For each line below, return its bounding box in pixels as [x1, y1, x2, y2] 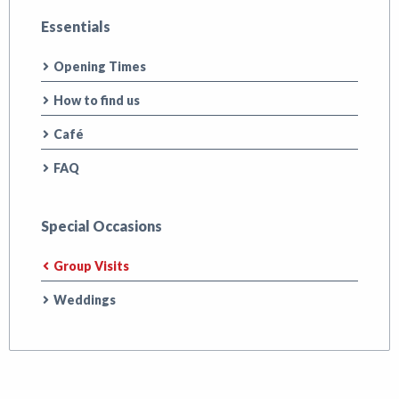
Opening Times [53, 58, 146, 74]
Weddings [53, 291, 116, 307]
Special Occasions [41, 216, 162, 234]
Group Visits [53, 257, 129, 273]
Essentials [41, 17, 110, 35]
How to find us [53, 92, 140, 108]
